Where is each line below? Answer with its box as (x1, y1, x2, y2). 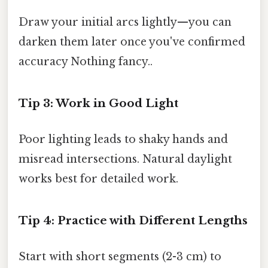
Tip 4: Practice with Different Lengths (19, 214, 248, 228)
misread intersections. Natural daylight (19, 152, 232, 166)
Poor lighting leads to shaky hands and (19, 132, 228, 146)
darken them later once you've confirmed (19, 35, 245, 48)
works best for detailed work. (19, 172, 178, 185)
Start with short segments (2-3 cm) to (19, 249, 221, 263)
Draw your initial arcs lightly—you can (19, 15, 232, 29)
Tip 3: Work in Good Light (19, 96, 178, 111)
